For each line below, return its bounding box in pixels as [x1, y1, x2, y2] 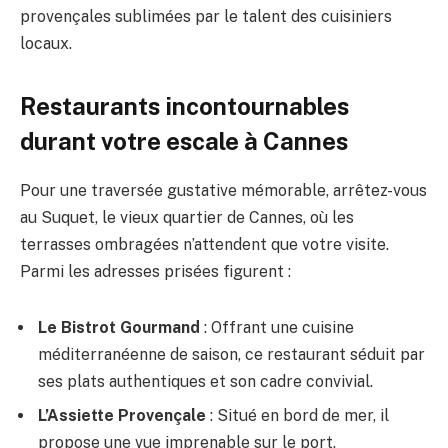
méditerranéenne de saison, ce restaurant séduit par [38, 344, 425, 364]
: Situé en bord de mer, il [206, 405, 389, 425]
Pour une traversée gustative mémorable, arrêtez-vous [20, 180, 427, 200]
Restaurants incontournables [20, 92, 349, 120]
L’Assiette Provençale [38, 405, 206, 425]
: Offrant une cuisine [200, 317, 354, 337]
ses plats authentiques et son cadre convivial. [38, 371, 373, 391]
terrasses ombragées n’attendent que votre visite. [20, 234, 389, 254]
